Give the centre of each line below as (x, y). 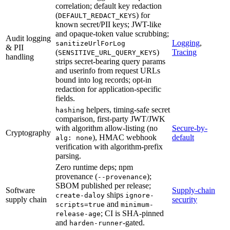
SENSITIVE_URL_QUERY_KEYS (107, 52)
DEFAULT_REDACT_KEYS (97, 15)
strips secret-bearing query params (110, 61)
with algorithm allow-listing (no (107, 128)
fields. (65, 98)
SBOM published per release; (103, 185)
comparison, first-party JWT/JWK (110, 119)
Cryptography (28, 132)
